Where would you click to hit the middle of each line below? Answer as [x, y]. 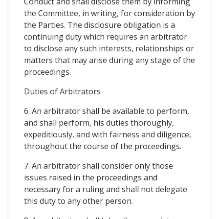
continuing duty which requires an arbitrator [106, 37]
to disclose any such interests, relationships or [109, 49]
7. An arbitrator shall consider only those [99, 166]
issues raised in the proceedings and [91, 178]
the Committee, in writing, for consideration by [109, 13]
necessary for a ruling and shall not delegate [106, 189]
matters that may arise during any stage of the [109, 60]
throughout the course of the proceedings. [103, 146]
